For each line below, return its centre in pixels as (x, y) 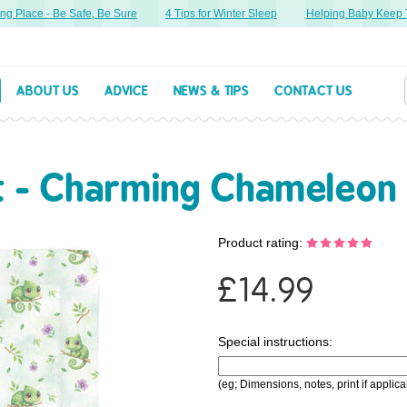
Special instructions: (275, 342)
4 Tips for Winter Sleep (212, 14)
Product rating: (262, 242)
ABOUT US (48, 91)
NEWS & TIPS (211, 91)
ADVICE (126, 91)
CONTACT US (313, 91)
